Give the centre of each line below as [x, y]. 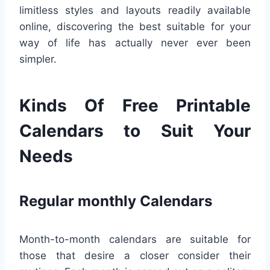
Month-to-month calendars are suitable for [135, 240]
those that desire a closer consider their [135, 256]
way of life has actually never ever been [135, 43]
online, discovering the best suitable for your [135, 27]
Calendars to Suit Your [135, 131]
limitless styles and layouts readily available [135, 11]
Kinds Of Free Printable [135, 106]
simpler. [38, 59]
